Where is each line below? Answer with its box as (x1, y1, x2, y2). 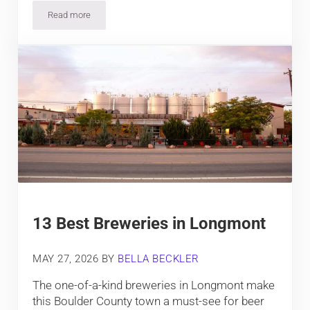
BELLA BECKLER (118, 252, 199, 265)
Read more (48, 9, 91, 20)
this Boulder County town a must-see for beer (33, 294, 265, 309)
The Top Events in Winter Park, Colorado (68, 13, 224, 24)
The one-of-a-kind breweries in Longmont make (33, 278, 275, 293)
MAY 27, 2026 (33, 252, 99, 265)
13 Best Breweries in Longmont (33, 214, 266, 234)
